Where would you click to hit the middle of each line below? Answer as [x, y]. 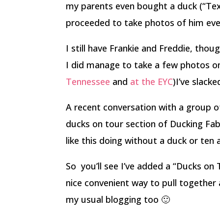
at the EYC [152, 82]
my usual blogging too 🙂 [118, 199]
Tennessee [88, 82]
